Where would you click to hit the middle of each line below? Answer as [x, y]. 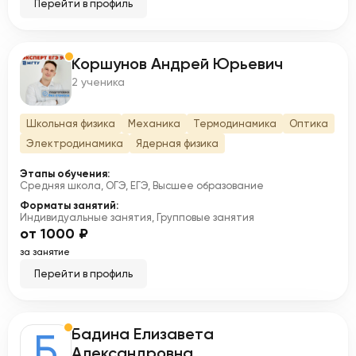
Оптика [309, 124]
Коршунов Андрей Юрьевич [177, 64]
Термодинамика [235, 124]
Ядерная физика [177, 143]
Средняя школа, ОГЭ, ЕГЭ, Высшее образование [142, 186]
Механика [154, 124]
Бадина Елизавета [143, 334]
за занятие [45, 252]
